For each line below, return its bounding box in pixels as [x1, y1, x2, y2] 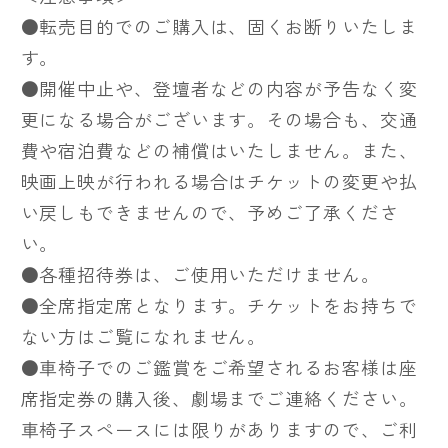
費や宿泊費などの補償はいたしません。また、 [20, 136, 418, 163]
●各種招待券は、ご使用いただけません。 [20, 260, 380, 287]
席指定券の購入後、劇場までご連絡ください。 [20, 384, 418, 411]
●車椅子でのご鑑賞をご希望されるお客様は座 [20, 353, 418, 380]
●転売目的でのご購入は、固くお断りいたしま [20, 12, 418, 39]
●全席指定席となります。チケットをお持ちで [20, 291, 418, 318]
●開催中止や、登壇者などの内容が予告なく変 [20, 74, 418, 101]
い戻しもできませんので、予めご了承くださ [20, 198, 399, 225]
